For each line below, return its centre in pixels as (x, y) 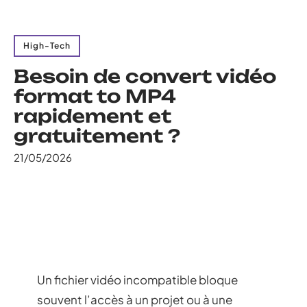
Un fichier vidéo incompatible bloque (137, 280)
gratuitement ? (97, 136)
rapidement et (93, 116)
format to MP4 (95, 96)
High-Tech (47, 46)
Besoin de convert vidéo (145, 76)
